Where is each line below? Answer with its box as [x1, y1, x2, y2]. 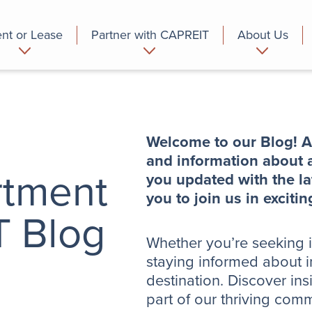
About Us [237, 25, 289, 44]
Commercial [81, 85, 140, 101]
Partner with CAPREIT [91, 25, 210, 44]
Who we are [227, 85, 286, 101]
